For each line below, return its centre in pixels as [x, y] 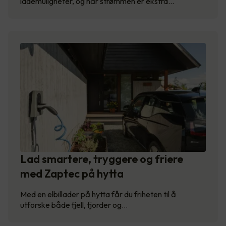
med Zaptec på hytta [72, 174]
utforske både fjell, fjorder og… [74, 205]
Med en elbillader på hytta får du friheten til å [98, 194]
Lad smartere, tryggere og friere [102, 159]
